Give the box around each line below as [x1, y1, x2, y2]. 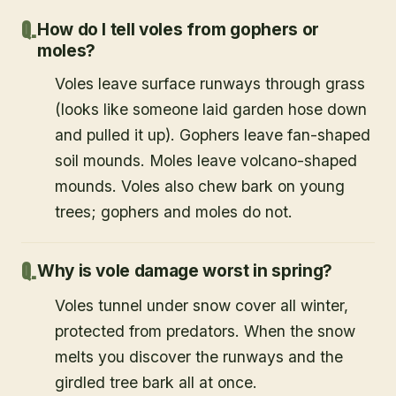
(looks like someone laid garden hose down [55, 99, 367, 118]
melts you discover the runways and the [55, 346, 343, 366]
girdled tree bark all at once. [55, 372, 257, 392]
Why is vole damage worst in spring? [36, 260, 332, 281]
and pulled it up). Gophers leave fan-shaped [55, 125, 370, 144]
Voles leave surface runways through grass [55, 73, 365, 93]
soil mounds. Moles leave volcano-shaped [55, 150, 357, 170]
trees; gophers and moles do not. [55, 202, 293, 221]
